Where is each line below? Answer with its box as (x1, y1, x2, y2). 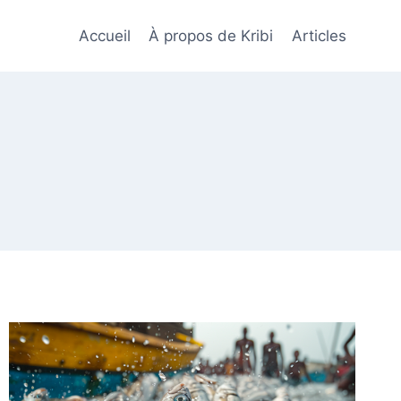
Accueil (79, 26, 132, 45)
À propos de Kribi (149, 26, 274, 45)
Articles (291, 26, 346, 45)
